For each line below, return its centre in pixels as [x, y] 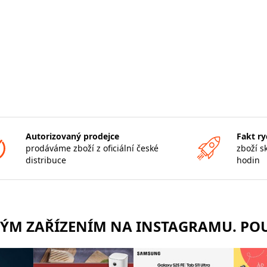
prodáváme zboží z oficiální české [92, 148]
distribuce [46, 160]
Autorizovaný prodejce [72, 136]
